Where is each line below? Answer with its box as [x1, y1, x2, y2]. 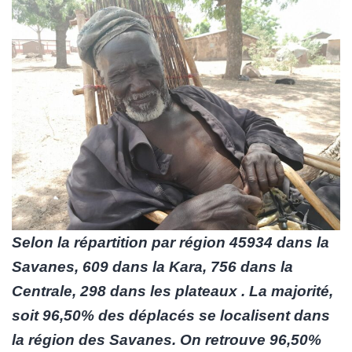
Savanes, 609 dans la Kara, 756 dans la [12, 258, 293, 276]
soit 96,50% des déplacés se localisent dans [12, 307, 330, 324]
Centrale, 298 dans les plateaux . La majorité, [12, 283, 333, 300]
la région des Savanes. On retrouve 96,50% [12, 332, 321, 349]
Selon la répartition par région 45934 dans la [12, 234, 329, 251]
